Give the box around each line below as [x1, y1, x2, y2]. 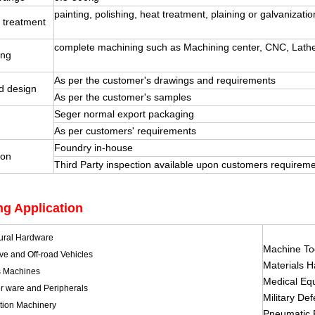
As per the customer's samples [54, 91, 191, 103]
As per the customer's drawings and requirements [54, 74, 276, 86]
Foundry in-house [54, 141, 133, 153]
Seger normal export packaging [54, 108, 194, 120]
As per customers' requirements [54, 124, 196, 136]
